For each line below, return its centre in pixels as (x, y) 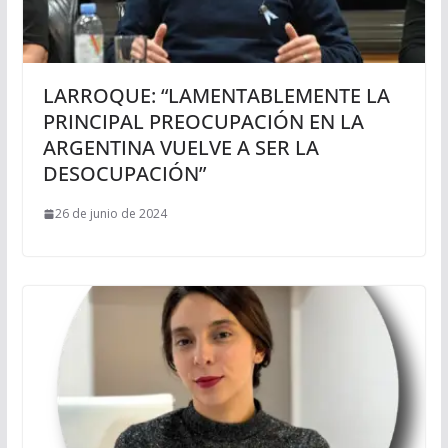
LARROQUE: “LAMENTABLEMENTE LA (216, 96)
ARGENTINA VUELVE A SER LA (180, 148)
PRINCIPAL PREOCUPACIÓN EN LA (203, 122)
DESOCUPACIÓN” (124, 174)
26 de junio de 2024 (110, 214)
